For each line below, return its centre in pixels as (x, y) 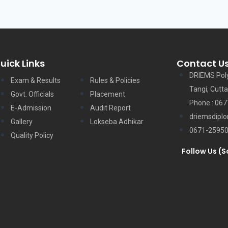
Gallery (22, 122)
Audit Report (110, 108)
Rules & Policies (115, 80)
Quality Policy (32, 135)
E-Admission (31, 108)
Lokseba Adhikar (117, 122)
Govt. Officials (33, 94)
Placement (107, 94)
